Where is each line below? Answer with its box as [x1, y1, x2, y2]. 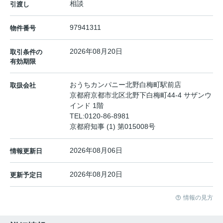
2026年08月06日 [70, 146, 122, 155]
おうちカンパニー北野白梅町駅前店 [70, 81, 181, 89]
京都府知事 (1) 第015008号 [70, 122, 155, 131]
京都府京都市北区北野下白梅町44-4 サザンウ [70, 91, 212, 100]
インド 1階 [70, 102, 104, 110]
